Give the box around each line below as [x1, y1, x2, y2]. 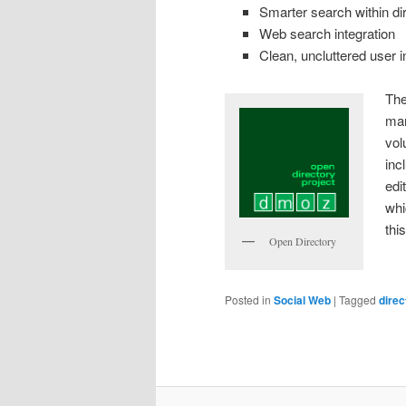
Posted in [225, 291, 271, 307]
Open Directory [269, 234, 336, 249]
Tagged [339, 291, 376, 307]
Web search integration [258, 23, 395, 43]
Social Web [274, 291, 331, 308]
